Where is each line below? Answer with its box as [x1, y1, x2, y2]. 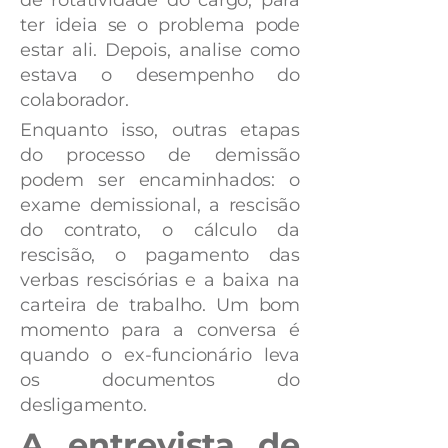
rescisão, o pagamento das [20, 243, 300, 266]
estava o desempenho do [20, 63, 300, 86]
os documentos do [20, 368, 300, 391]
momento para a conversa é [20, 318, 300, 341]
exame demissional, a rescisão [20, 193, 300, 216]
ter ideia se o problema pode [20, 13, 300, 36]
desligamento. [20, 393, 154, 416]
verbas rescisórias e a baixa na [20, 268, 300, 291]
